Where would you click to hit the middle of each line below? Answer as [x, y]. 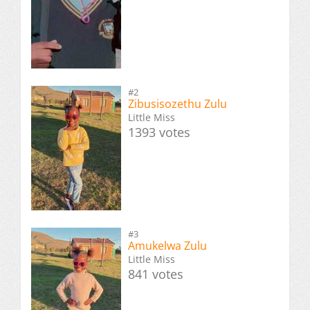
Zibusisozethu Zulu [177, 104]
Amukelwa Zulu [167, 245]
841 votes [156, 274]
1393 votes [159, 133]
